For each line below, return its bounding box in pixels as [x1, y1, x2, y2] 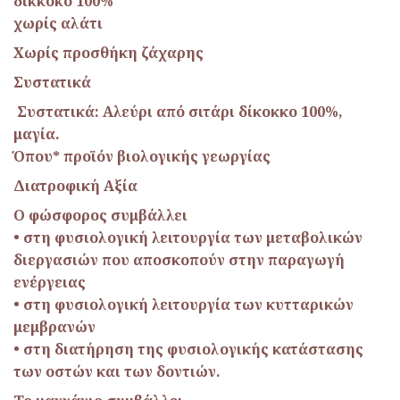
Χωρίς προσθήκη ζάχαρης [13, 42, 204, 62]
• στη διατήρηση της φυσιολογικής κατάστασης [13, 338, 363, 359]
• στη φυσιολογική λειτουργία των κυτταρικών [13, 294, 354, 314]
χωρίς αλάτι [13, 12, 103, 33]
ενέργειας [13, 271, 86, 292]
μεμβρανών [13, 316, 96, 337]
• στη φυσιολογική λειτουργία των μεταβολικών [13, 227, 362, 247]
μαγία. [13, 123, 60, 144]
